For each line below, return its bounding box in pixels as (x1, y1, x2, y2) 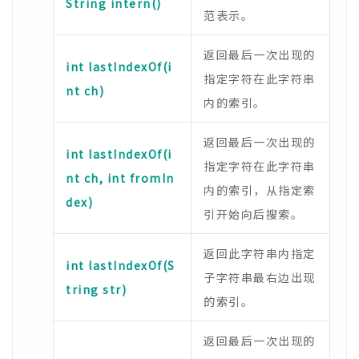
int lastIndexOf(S (66, 257, 175, 273)
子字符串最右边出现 (204, 269, 316, 285)
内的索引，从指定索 (204, 182, 316, 198)
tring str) (66, 281, 127, 297)
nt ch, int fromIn (66, 170, 175, 186)
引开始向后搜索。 (204, 206, 303, 222)
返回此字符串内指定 (204, 245, 316, 261)
